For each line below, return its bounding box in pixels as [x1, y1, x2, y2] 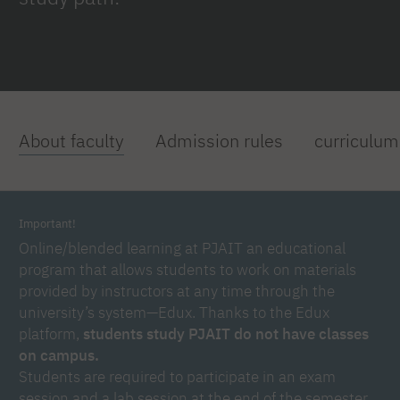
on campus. [19, 344, 99, 365]
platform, [19, 322, 83, 344]
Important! [19, 214, 76, 231]
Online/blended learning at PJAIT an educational [19, 237, 346, 258]
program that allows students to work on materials [19, 258, 356, 279]
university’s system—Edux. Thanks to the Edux [19, 301, 329, 322]
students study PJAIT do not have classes [83, 322, 369, 344]
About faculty [19, 129, 124, 152]
